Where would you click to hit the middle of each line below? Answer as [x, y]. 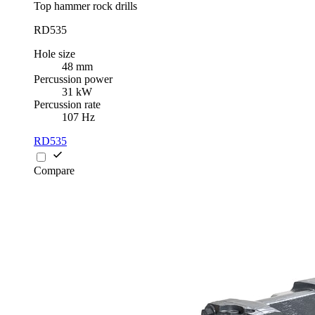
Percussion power [73, 79]
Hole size [54, 54]
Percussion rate [67, 105]
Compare [54, 171]
